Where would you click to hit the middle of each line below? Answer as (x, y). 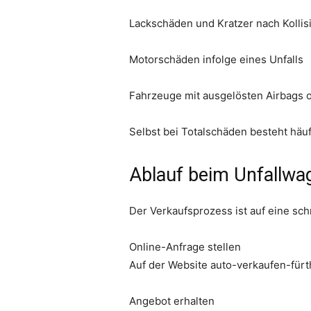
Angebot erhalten (172, 301)
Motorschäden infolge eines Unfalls (216, 60)
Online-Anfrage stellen (185, 247)
